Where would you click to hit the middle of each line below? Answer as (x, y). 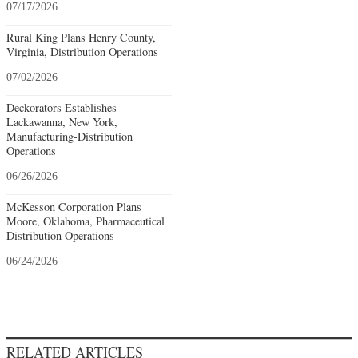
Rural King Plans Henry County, (81, 38)
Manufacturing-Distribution (70, 137)
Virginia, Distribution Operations (82, 52)
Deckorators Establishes (62, 108)
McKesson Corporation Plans (74, 207)
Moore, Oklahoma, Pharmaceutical (86, 221)
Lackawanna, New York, (62, 122)
